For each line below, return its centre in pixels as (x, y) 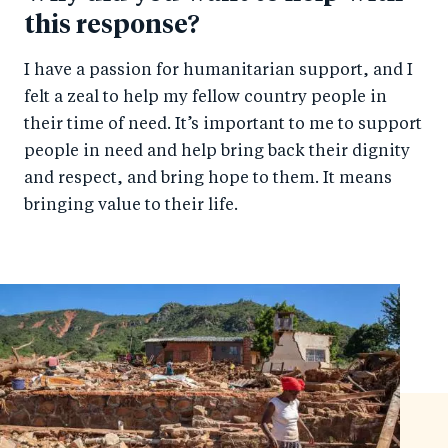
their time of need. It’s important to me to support (223, 125)
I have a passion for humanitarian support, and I (218, 71)
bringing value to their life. (131, 206)
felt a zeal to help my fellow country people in (205, 98)
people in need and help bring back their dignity (217, 152)
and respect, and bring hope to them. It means (208, 179)
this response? (112, 26)
